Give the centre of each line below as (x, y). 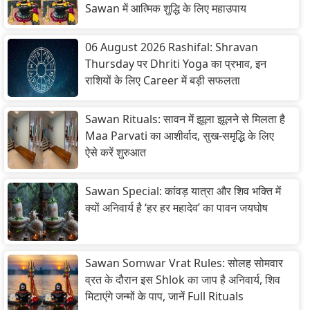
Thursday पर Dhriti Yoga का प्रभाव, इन (176, 64)
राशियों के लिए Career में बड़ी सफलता (163, 81)
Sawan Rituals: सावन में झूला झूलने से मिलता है (185, 119)
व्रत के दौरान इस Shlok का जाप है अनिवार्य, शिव (183, 280)
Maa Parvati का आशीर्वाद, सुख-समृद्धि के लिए (180, 136)
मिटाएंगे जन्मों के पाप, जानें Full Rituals (164, 297)
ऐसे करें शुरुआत (116, 153)
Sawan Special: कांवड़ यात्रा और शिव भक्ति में (183, 191)
